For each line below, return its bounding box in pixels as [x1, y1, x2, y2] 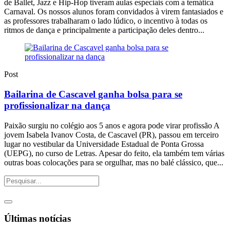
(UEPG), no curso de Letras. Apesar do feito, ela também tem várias [4, 148, 224, 158]
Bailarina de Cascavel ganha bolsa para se [4, 89, 182, 100]
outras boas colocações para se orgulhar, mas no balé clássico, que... [4, 158, 223, 167]
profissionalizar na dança [4, 100, 110, 111]
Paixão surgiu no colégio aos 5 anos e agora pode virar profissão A [4, 121, 219, 130]
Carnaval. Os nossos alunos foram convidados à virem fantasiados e [4, 7, 223, 16]
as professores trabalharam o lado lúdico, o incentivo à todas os [4, 16, 207, 26]
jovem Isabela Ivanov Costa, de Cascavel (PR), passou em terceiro [4, 130, 219, 139]
